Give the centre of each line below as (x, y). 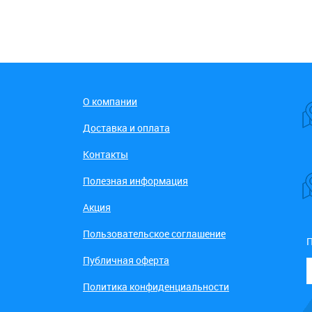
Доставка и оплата (126, 128)
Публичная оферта (126, 260)
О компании (110, 101)
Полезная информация (135, 181)
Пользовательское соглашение (154, 234)
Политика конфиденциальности (156, 287)
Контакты (105, 154)
